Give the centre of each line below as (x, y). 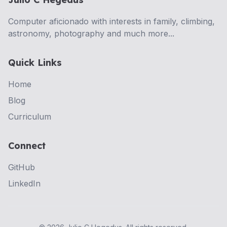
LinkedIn (24, 183)
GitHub (22, 167)
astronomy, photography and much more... (91, 33)
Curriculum (30, 117)
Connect (27, 146)
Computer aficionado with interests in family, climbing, (111, 21)
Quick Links (35, 63)
